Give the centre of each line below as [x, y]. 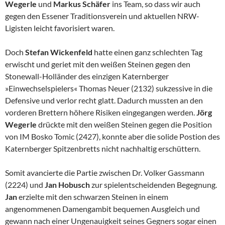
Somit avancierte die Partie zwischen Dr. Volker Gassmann [105, 173]
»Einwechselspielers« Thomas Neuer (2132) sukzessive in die [109, 88]
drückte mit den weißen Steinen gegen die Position [125, 125]
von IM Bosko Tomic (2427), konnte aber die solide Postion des [113, 137]
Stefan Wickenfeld [60, 52]
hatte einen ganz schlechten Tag [148, 52]
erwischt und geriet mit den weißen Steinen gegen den [98, 64]
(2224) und [25, 185]
